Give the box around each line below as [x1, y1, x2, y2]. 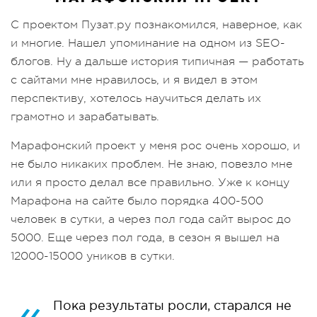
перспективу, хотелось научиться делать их [11, 91, 261, 105]
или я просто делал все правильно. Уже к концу [11, 175, 289, 189]
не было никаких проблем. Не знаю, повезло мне [11, 157, 292, 171]
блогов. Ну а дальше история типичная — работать [11, 54, 304, 68]
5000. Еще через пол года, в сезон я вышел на [11, 231, 279, 244]
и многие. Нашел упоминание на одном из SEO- [11, 36, 285, 50]
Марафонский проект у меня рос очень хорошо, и [11, 139, 300, 152]
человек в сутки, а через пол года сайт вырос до [11, 212, 291, 226]
